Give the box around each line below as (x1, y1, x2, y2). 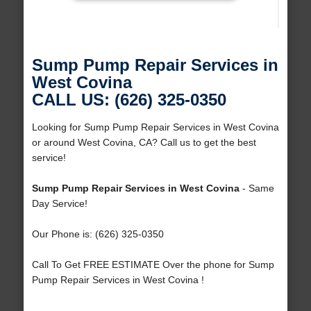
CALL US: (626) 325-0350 (31, 90, 226, 110)
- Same (239, 183, 274, 194)
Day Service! (31, 198, 87, 210)
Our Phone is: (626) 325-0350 (31, 228, 164, 240)
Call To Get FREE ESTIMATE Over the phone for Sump (31, 259, 274, 271)
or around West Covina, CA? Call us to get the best (31, 137, 256, 149)
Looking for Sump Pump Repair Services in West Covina (31, 121, 279, 133)
